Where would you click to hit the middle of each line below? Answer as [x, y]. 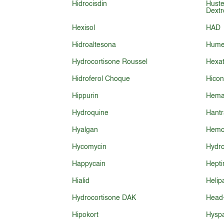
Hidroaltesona [94, 45]
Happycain [89, 164]
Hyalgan [85, 130]
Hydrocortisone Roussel [110, 62]
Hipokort [85, 215]
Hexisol [84, 28]
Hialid [81, 181]
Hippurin [85, 96]
